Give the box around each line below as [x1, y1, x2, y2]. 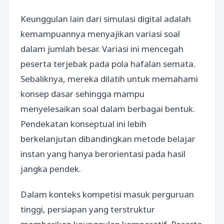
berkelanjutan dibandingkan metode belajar [20, 133, 195, 144]
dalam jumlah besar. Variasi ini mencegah [20, 43, 183, 54]
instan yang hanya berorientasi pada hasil [20, 148, 185, 159]
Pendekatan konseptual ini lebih [20, 118, 146, 129]
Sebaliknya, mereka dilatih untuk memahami [20, 73, 198, 84]
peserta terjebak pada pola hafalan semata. [20, 58, 195, 69]
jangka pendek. [20, 163, 81, 174]
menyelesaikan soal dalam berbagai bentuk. [20, 103, 195, 114]
